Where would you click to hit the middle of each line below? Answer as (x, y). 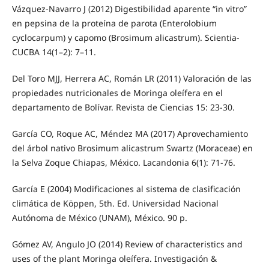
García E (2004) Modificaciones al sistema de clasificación (126, 189)
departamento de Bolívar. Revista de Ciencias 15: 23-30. (123, 107)
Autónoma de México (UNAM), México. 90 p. (99, 218)
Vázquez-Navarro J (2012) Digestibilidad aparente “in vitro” (129, 9)
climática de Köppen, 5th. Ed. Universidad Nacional (115, 204)
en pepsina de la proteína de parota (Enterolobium (114, 23)
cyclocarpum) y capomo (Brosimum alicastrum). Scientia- (125, 38)
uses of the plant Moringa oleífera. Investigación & (114, 259)
